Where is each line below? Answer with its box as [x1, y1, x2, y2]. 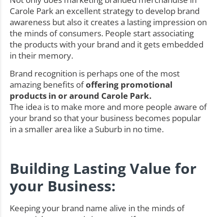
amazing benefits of [10, 79, 86, 91]
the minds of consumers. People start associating [10, 28, 194, 39]
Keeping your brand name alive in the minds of [10, 202, 185, 214]
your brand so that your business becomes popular [10, 112, 201, 124]
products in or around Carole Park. [10, 90, 152, 102]
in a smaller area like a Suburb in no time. [10, 124, 164, 135]
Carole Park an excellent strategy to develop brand [10, 5, 200, 17]
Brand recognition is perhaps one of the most [10, 68, 180, 79]
